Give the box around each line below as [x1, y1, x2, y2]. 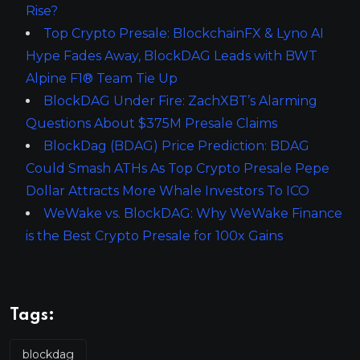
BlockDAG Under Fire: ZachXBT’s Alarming [43, 93, 317, 109]
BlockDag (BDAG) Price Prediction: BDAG [43, 138, 309, 154]
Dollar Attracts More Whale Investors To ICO [26, 183, 309, 199]
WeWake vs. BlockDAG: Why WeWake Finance [43, 206, 342, 222]
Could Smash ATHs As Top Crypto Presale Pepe [26, 161, 329, 177]
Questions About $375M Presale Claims [26, 116, 277, 132]
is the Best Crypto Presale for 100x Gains [26, 228, 283, 244]
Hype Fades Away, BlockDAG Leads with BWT [26, 48, 317, 64]
